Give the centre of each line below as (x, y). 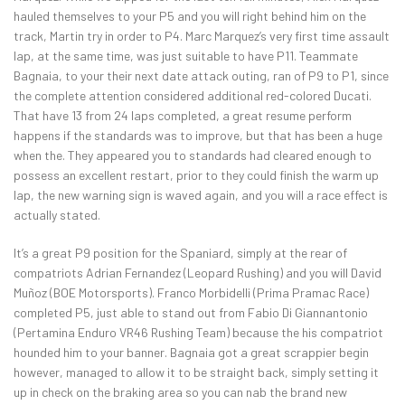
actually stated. (57, 215)
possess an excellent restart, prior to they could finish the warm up (196, 175)
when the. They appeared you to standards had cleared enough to (193, 155)
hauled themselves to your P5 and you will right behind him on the (190, 16)
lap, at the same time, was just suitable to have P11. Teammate (186, 56)
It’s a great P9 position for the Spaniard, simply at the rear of (180, 253)
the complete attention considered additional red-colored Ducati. (193, 96)
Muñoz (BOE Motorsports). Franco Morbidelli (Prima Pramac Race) (191, 293)
